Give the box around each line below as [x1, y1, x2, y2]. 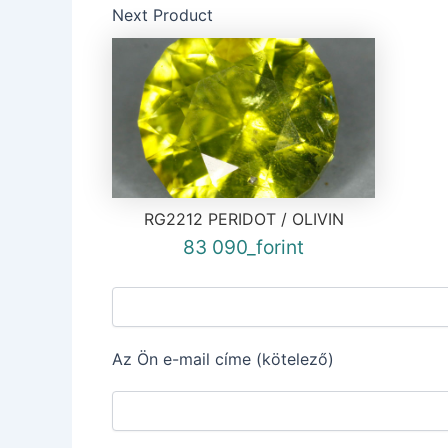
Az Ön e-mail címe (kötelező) [112, 349, 334, 370]
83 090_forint [183, 235, 305, 259]
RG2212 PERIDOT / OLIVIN [143, 209, 344, 229]
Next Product [112, 5, 213, 25]
